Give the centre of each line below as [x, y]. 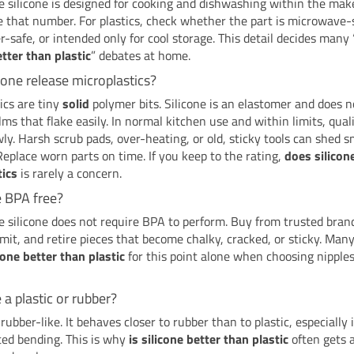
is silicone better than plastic [209, 339]
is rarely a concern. [70, 173]
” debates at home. [141, 55]
